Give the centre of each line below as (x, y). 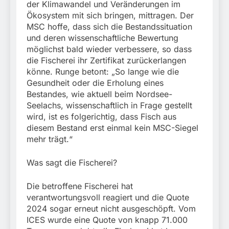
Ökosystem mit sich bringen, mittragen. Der (110, 16)
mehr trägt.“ (50, 139)
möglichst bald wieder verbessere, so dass (109, 49)
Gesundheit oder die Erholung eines (95, 83)
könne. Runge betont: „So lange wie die (103, 72)
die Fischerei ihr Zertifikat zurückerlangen (106, 61)
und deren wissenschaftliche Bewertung (102, 38)
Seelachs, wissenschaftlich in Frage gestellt (109, 106)
